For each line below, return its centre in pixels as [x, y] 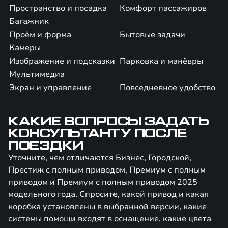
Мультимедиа [37, 74]
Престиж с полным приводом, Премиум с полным [107, 170]
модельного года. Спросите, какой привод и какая [108, 194]
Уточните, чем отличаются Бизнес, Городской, [100, 158]
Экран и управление [50, 88]
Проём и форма [40, 35]
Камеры [25, 48]
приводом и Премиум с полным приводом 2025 [103, 182]
